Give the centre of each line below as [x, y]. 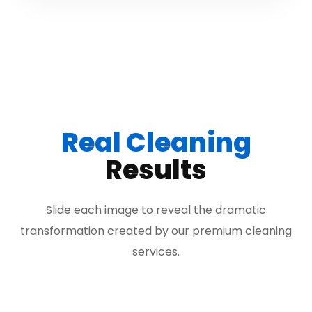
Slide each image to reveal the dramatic [156, 210]
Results [156, 170]
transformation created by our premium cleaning [156, 231]
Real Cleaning [156, 142]
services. [156, 252]
